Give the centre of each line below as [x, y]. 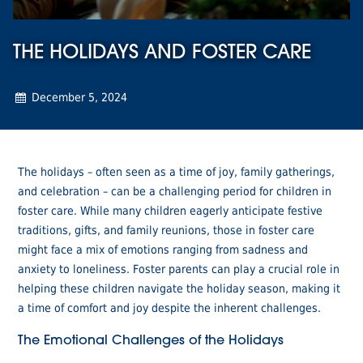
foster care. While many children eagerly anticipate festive [171, 210]
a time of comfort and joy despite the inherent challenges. [170, 307]
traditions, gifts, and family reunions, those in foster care [167, 229]
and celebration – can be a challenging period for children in [175, 190]
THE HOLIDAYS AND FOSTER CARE [162, 53]
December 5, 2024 [78, 96]
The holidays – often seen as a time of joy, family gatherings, [177, 171]
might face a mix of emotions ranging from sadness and [163, 249]
